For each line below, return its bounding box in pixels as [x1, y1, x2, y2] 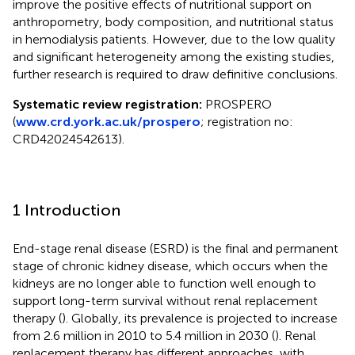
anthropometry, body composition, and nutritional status [13, 13, 334, 29]
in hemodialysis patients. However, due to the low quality [13, 31, 335, 47]
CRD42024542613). [13, 131, 124, 147]
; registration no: [200, 113, 293, 129]
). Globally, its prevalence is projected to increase [62, 310, 338, 326]
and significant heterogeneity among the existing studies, [13, 48, 334, 64]
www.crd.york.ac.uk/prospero [16, 113, 200, 129]
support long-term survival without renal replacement [13, 292, 318, 308]
